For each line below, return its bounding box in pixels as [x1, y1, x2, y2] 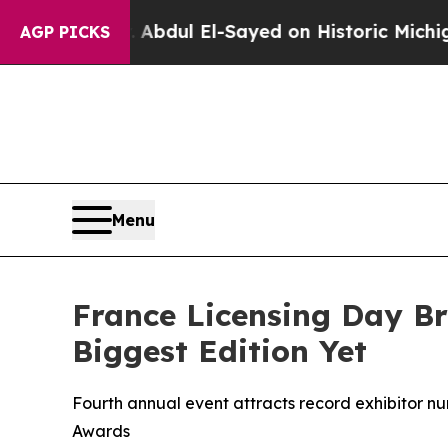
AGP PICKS [20, 22, 110, 42]
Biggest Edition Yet [72, 332, 367, 371]
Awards [72, 421, 130, 442]
